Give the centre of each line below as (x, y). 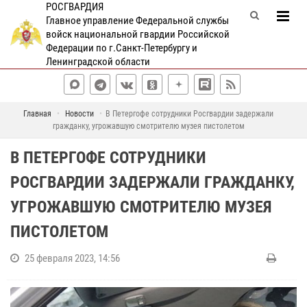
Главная (37, 114)
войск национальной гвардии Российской (137, 34)
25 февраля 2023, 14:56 (72, 258)
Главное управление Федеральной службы (137, 21)
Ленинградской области (98, 62)
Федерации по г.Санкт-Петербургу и (121, 48)
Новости (79, 114)
